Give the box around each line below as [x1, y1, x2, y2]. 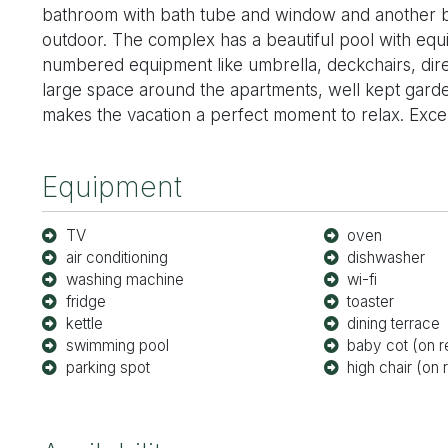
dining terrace [347, 313, 441, 333]
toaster [347, 291, 395, 311]
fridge [65, 291, 106, 311]
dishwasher [347, 247, 426, 267]
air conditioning [65, 247, 168, 267]
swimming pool [65, 335, 169, 355]
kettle [65, 313, 103, 333]
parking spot [65, 357, 150, 377]
